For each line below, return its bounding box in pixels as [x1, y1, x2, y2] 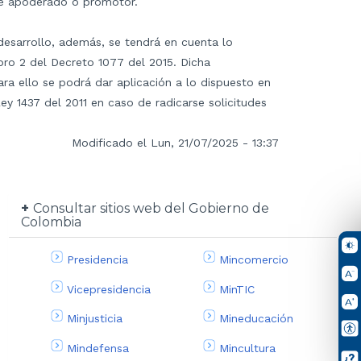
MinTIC [218, 282, 255, 296]
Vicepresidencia [67, 282, 151, 296]
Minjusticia [67, 312, 123, 326]
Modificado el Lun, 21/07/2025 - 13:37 [72, 135, 279, 149]
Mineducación [218, 312, 293, 326]
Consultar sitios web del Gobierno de [33, 200, 270, 216]
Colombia [21, 214, 82, 230]
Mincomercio [218, 252, 288, 266]
